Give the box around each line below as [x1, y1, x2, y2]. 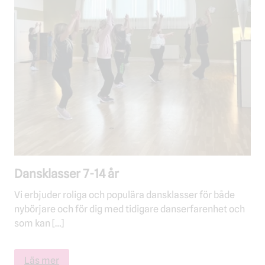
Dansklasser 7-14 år [14, 166, 119, 182]
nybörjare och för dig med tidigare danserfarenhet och [14, 203, 245, 215]
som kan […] [14, 217, 64, 230]
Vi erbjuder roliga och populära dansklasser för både [14, 189, 235, 201]
